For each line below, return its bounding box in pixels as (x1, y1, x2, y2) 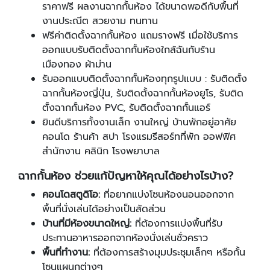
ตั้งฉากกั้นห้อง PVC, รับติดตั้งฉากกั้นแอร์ (42, 101, 210, 115)
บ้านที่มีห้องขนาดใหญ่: (42, 216, 131, 231)
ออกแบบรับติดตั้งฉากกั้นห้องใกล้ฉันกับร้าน (42, 43, 215, 57)
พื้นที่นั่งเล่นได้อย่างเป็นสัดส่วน (42, 202, 166, 216)
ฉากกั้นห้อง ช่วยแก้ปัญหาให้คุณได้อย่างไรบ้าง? (18, 168, 233, 184)
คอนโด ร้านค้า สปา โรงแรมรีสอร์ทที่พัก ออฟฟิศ (42, 130, 236, 144)
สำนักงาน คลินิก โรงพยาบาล (42, 144, 160, 159)
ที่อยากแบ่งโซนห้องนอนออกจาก (100, 187, 234, 202)
